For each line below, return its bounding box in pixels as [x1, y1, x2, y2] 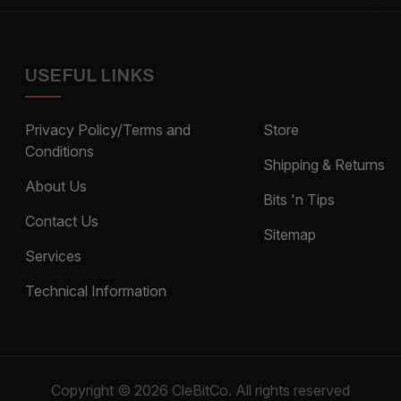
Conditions [25, 141, 95, 160]
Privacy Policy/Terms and [25, 120, 192, 139]
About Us [25, 176, 88, 195]
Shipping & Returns [263, 155, 386, 174]
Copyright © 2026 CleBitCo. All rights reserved [51, 380, 350, 399]
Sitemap [263, 225, 317, 243]
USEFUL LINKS [25, 64, 155, 85]
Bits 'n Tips [263, 190, 336, 209]
